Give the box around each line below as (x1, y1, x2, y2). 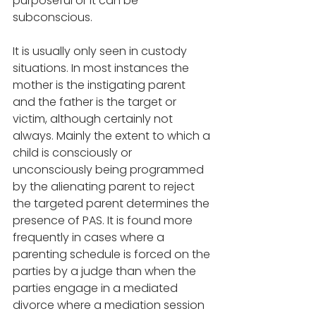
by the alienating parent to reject (13, 178, 197, 195)
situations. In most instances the (13, 60, 192, 77)
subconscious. (13, 9, 95, 26)
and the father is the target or (13, 94, 179, 111)
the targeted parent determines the (13, 195, 212, 212)
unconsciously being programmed (13, 162, 207, 178)
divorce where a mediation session (13, 297, 207, 314)
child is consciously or (13, 145, 135, 162)
